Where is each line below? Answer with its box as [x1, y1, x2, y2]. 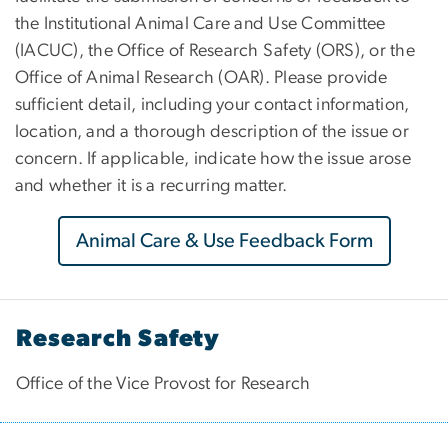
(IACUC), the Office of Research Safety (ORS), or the [15, 41, 415, 60]
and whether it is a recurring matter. [15, 176, 288, 195]
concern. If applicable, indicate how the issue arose [15, 149, 411, 168]
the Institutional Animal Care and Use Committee [15, 14, 386, 33]
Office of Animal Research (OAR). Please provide [15, 68, 388, 87]
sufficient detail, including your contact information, [15, 95, 410, 114]
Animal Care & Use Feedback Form [75, 230, 373, 251]
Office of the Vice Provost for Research [16, 374, 311, 393]
